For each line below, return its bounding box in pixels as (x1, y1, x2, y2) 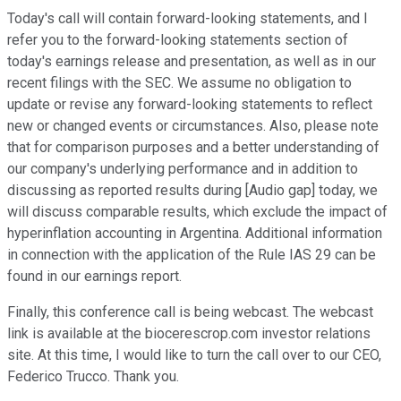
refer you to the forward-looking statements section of (7, 31, 348, 49)
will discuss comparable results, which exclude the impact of (7, 203, 388, 221)
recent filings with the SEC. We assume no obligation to (7, 74, 352, 92)
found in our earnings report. (7, 268, 182, 286)
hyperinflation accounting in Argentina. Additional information (7, 225, 382, 243)
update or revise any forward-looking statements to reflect (7, 96, 372, 114)
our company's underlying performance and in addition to (7, 160, 358, 178)
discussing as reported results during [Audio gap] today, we (7, 182, 378, 200)
